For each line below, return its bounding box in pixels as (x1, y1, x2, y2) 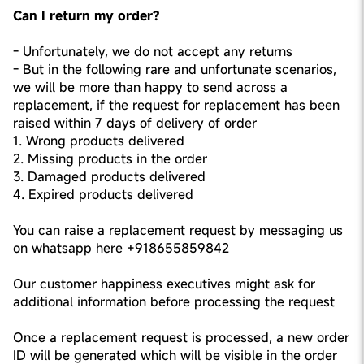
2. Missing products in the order (13, 149, 207, 167)
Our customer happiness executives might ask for (13, 275, 315, 292)
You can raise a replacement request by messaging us (13, 221, 343, 239)
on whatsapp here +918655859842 (13, 239, 229, 257)
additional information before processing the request (13, 292, 335, 310)
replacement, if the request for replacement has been (13, 96, 340, 114)
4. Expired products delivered (13, 185, 193, 203)
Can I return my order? (13, 6, 159, 24)
